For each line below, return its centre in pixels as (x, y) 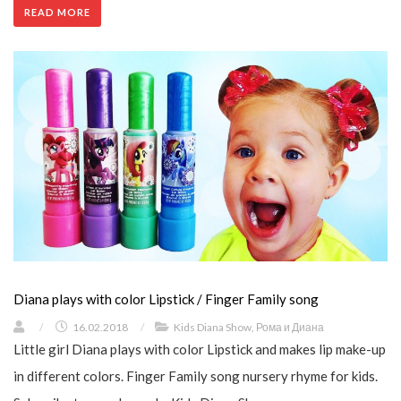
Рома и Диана (290, 328)
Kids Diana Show (213, 328)
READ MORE (57, 13)
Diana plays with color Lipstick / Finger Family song (166, 299)
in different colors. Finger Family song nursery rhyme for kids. (196, 376)
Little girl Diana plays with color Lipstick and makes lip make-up (200, 350)
